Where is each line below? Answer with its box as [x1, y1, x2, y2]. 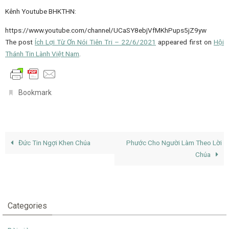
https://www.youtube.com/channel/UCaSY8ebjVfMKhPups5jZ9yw [5, 26, 207, 34]
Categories [8, 201, 47, 211]
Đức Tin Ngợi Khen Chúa [17, 139, 91, 147]
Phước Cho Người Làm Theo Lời [126, 139, 222, 147]
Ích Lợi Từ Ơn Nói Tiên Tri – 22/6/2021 [35, 37, 156, 46]
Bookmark [18, 88, 52, 97]
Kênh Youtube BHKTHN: [5, 7, 76, 16]
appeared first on [156, 37, 214, 46]
